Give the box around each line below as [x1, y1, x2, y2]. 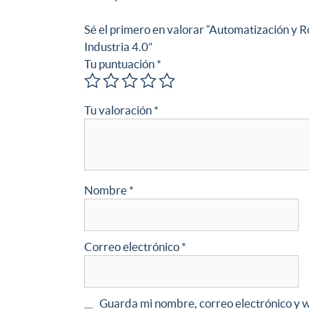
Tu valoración [84, 103, 154, 117]
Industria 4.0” [84, 40, 152, 54]
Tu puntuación [84, 57, 157, 71]
